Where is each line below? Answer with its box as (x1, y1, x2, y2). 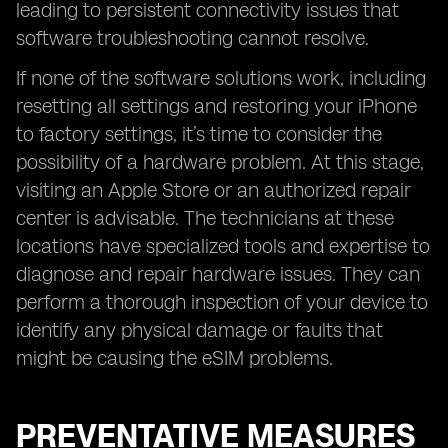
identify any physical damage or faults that (16, 318, 383, 342)
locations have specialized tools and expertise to (16, 234, 430, 258)
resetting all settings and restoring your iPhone (16, 94, 417, 118)
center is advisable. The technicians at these (16, 206, 394, 230)
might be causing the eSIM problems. (16, 346, 333, 370)
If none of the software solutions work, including (16, 66, 426, 90)
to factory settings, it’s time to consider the (16, 122, 382, 146)
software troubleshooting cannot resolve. (16, 26, 369, 50)
